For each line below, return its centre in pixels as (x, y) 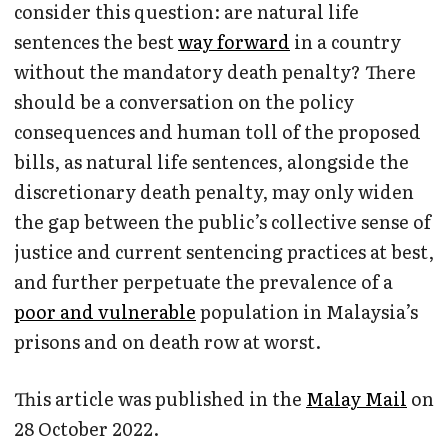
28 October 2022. (86, 429)
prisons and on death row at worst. (167, 342)
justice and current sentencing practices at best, (224, 252)
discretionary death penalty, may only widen (214, 192)
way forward (234, 42)
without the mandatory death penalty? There (215, 72)
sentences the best (96, 42)
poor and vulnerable (105, 312)
